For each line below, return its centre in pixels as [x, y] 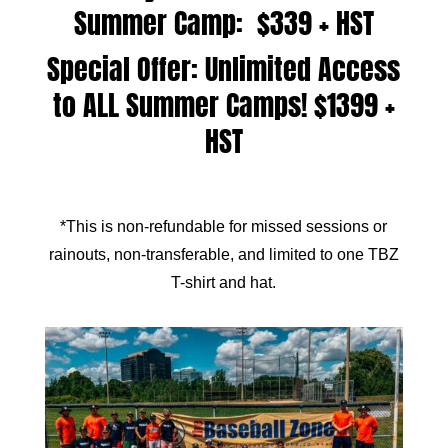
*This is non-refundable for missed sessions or [224, 226]
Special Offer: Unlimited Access [224, 69]
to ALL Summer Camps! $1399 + [223, 105]
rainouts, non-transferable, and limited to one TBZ [223, 254]
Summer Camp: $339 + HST [223, 23]
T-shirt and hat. [224, 282]
